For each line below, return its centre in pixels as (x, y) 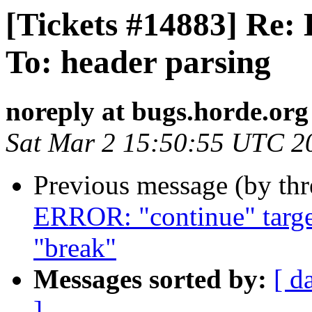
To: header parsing (138, 62)
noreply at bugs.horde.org (157, 111)
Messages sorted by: (150, 279)
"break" (75, 248)
